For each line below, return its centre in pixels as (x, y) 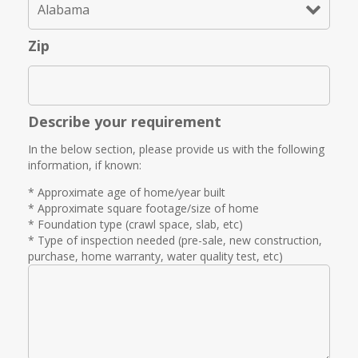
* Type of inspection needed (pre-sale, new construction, (175, 241)
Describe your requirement (125, 122)
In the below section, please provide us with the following (176, 149)
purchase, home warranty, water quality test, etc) (155, 257)
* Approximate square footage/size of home (143, 209)
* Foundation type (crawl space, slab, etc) (135, 225)
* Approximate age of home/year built (127, 193)
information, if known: (85, 165)
